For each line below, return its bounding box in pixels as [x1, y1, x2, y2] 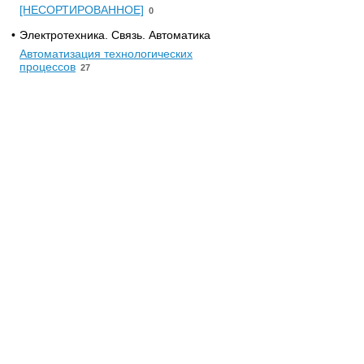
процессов [19, 60, 76, 73]
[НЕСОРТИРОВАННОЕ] [19, 3, 144, 16]
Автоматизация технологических [19, 47, 193, 60]
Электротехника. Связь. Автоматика [19, 28, 210, 41]
